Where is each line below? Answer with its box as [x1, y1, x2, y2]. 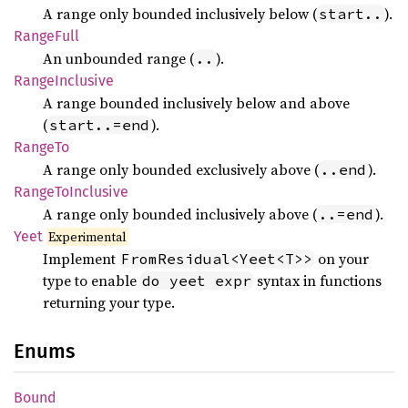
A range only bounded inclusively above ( [43, 204, 317, 224]
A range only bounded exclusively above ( [43, 159, 319, 179]
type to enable [43, 270, 140, 291]
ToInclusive [55, 183, 128, 200]
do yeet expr [142, 271, 251, 290]
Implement [43, 249, 119, 269]
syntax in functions [253, 270, 382, 291]
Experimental [48, 228, 127, 246]
